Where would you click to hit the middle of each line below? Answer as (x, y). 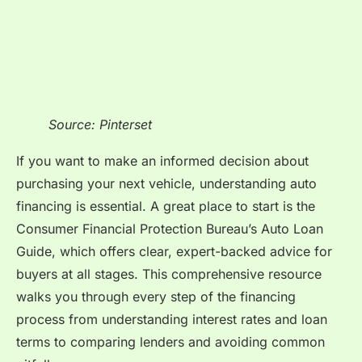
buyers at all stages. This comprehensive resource (169, 274)
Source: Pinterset (100, 125)
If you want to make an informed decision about (162, 161)
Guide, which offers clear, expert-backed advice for (174, 252)
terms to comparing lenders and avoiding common (170, 342)
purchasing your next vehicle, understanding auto (166, 184)
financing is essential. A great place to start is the (166, 206)
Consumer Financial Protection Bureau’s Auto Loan (170, 229)
